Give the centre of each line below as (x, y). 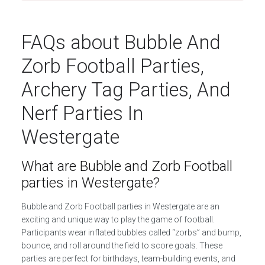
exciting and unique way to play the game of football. (118, 219)
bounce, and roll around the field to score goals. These (122, 245)
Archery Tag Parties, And (126, 90)
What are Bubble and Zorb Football (127, 166)
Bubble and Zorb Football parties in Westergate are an (120, 206)
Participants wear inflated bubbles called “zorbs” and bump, (131, 232)
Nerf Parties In (82, 113)
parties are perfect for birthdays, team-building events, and (128, 258)
